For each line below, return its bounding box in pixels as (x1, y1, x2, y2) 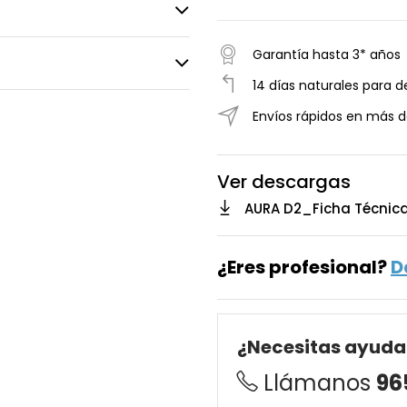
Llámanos (263, 368, 376, 399)
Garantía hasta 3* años (253, 45, 401, 65)
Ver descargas (217, 169, 351, 195)
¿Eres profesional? (217, 254, 391, 281)
